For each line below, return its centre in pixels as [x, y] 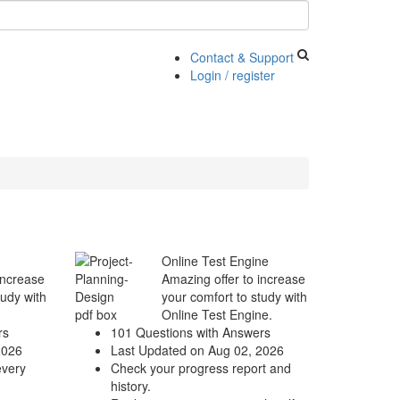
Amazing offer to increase [233, 279]
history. [130, 386]
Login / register [232, 75]
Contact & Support [242, 57]
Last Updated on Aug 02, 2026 [197, 350]
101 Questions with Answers [190, 332]
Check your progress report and [200, 368]
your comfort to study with [234, 296]
